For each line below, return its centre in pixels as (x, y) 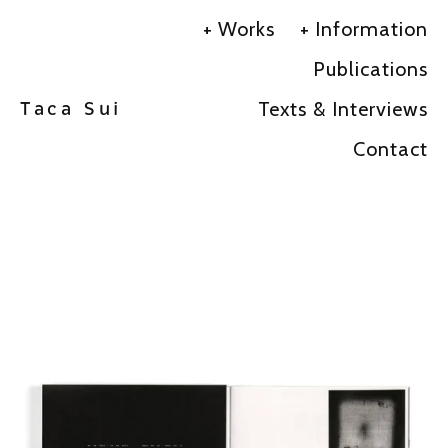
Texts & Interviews (343, 109)
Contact (390, 149)
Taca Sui (71, 109)
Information (371, 29)
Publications (370, 69)
